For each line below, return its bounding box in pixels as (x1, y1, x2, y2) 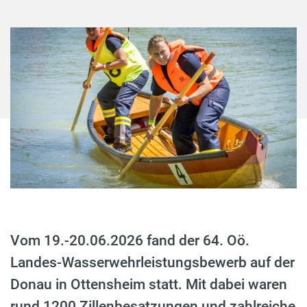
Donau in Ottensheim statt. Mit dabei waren (10, 276, 287, 293)
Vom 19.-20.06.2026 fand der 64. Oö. (10, 232, 249, 249)
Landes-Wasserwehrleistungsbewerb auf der (10, 254, 295, 271)
